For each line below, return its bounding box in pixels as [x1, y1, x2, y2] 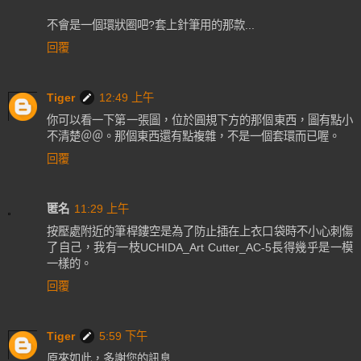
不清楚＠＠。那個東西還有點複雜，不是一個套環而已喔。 [47, 130, 340, 143]
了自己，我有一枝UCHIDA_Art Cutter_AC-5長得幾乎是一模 [47, 241, 353, 255]
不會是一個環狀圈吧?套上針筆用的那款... [47, 19, 255, 32]
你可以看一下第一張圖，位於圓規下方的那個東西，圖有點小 [47, 114, 353, 127]
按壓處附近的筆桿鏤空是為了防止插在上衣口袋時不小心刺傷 [47, 225, 353, 239]
